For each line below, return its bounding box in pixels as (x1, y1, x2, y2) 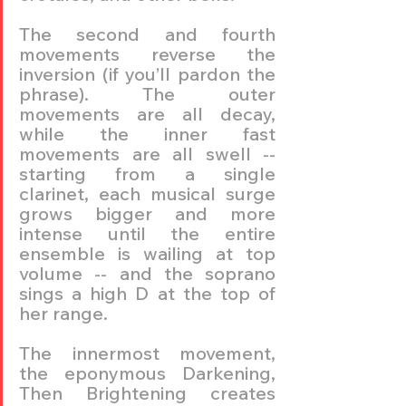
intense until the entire (19, 221, 275, 245)
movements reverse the (19, 42, 275, 65)
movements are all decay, (19, 101, 275, 125)
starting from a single (19, 161, 275, 185)
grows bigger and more (19, 201, 275, 225)
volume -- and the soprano (19, 261, 275, 285)
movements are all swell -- (19, 141, 275, 165)
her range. (19, 301, 108, 324)
